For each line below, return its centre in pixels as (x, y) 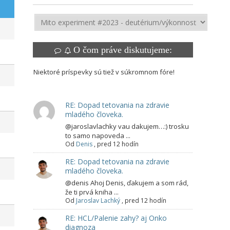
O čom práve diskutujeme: (123, 50)
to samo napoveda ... (98, 136)
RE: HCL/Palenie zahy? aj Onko (116, 218)
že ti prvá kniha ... (92, 192)
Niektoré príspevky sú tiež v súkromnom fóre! (104, 72)
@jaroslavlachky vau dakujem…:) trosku (127, 127)
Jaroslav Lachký (98, 201)
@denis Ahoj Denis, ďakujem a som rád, (127, 183)
